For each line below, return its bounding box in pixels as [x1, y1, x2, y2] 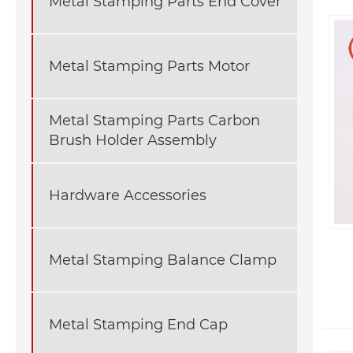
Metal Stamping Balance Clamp [49, 251, 277, 269]
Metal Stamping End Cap [49, 315, 228, 333]
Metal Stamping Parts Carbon [49, 112, 260, 130]
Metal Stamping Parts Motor [49, 57, 250, 75]
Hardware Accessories [49, 186, 206, 204]
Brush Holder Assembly [49, 132, 217, 150]
